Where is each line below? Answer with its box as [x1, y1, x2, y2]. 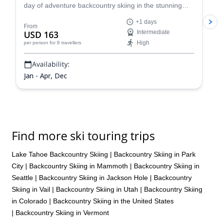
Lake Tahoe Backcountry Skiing [12, 150, 108, 158]
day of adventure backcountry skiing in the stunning [24, 1, 182, 9]
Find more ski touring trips [12, 127, 155, 144]
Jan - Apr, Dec [24, 71, 67, 80]
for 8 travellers [50, 40, 81, 45]
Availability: [32, 59, 70, 69]
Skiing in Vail [12, 185, 50, 193]
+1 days [136, 18, 157, 25]
